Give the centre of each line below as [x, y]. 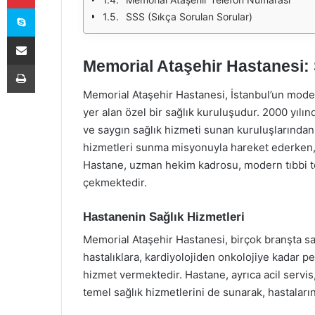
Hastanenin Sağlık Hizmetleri [164, 217]
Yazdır [48, 64]
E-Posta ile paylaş [48, 36]
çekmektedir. [115, 182]
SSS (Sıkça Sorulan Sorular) [189, 17]
